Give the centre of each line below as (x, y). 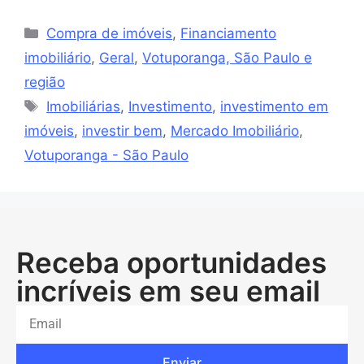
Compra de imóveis (110, 33)
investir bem (122, 130)
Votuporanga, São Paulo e (227, 57)
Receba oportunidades (171, 262)
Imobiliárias (84, 106)
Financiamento (229, 33)
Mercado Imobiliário (235, 130)
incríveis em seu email (168, 290)
